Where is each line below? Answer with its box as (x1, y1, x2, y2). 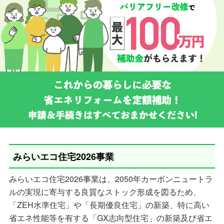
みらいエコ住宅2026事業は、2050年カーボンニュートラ (8, 173, 213, 185)
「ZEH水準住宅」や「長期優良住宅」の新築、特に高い (8, 199, 209, 211)
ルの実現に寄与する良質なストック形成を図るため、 (8, 186, 201, 198)
